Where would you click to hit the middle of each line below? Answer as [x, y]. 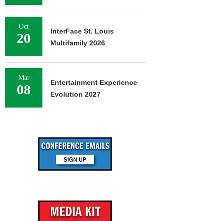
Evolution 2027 [75, 94]
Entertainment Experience [94, 82]
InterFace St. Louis [82, 31]
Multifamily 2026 [78, 43]
